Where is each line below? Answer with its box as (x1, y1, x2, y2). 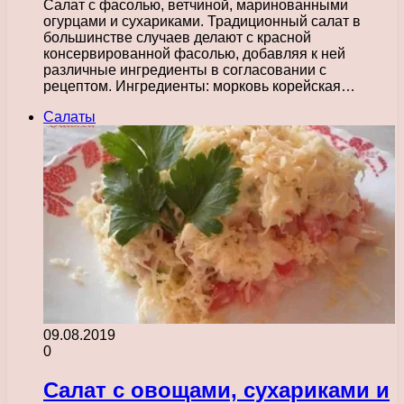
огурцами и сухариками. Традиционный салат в (43, 13, 361, 29)
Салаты (43, 108, 96, 124)
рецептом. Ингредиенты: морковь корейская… (43, 78, 355, 94)
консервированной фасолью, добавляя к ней (43, 45, 345, 61)
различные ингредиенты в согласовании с (43, 61, 326, 78)
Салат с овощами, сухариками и (43, 377, 390, 402)
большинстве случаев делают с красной (43, 29, 311, 45)
